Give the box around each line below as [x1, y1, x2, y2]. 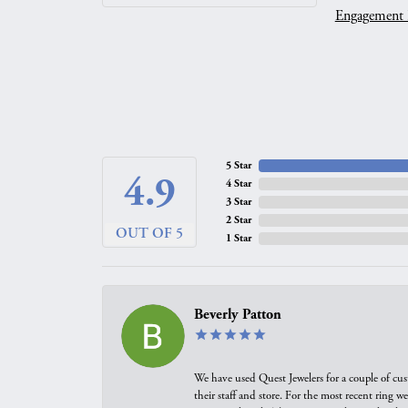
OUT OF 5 [116, 225, 183, 242]
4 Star [226, 177, 251, 190]
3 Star [226, 195, 251, 209]
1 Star [226, 231, 251, 245]
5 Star [226, 158, 251, 172]
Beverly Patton [194, 306, 281, 323]
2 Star [226, 213, 251, 227]
